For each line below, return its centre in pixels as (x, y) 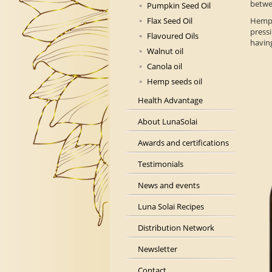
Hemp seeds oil (175, 82)
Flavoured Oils (173, 36)
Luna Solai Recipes (171, 207)
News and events (169, 185)
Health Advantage (170, 100)
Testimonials (161, 164)
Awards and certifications (183, 143)
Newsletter (158, 249)
